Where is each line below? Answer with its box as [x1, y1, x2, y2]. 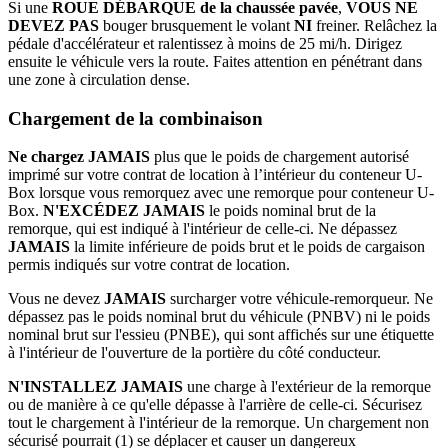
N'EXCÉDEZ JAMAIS [43, 202, 209, 220]
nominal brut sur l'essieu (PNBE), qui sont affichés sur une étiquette [8, 326, 434, 344]
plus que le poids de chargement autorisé [154, 148, 409, 166]
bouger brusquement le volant [99, 16, 294, 34]
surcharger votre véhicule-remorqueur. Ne [166, 290, 433, 308]
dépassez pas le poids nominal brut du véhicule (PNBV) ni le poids [8, 308, 430, 326]
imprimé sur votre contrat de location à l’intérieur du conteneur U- [8, 166, 422, 184]
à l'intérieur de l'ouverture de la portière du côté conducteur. [8, 344, 381, 362]
